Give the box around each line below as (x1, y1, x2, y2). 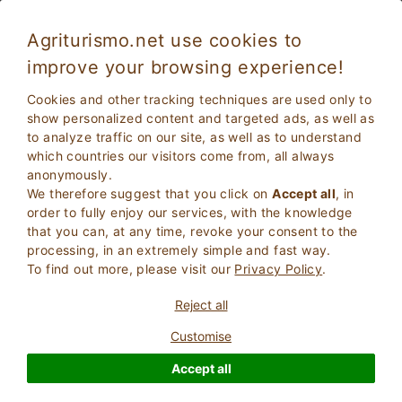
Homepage (4, 353, 62, 369)
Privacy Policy (234, 261, 323, 276)
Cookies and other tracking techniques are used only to (27, 92, 372, 107)
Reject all (174, 296, 228, 312)
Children (62, 240, 109, 257)
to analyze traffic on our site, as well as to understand (27, 129, 363, 144)
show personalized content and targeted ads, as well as (27, 110, 375, 126)
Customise (170, 328, 232, 344)
